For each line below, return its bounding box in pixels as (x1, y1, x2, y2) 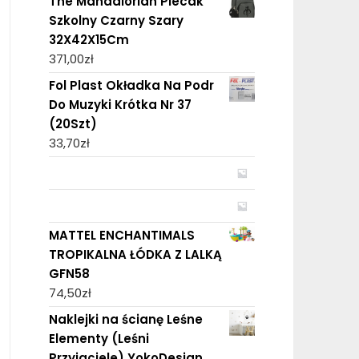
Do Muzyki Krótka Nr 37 (48, 95, 192, 113)
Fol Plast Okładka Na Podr (48, 76, 214, 94)
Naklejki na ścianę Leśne (48, 310, 203, 328)
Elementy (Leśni (48, 329, 149, 347)
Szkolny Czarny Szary (48, 11, 184, 29)
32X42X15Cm (48, 30, 129, 48)
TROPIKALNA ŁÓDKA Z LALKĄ (48, 245, 222, 263)
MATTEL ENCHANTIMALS (48, 226, 195, 244)
